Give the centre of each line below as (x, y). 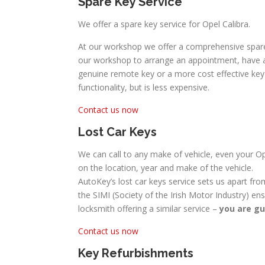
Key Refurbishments (137, 253)
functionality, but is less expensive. (144, 87)
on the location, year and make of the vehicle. (166, 167)
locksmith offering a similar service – (149, 208)
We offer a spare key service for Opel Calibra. (164, 24)
